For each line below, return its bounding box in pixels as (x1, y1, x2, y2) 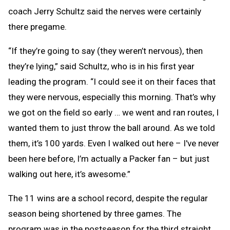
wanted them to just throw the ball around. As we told (8, 122, 215, 133)
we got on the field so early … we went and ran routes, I (8, 107, 219, 118)
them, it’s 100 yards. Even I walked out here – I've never (8, 138, 219, 148)
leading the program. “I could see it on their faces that (8, 76, 216, 87)
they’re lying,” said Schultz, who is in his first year (8, 61, 195, 71)
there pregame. (8, 21, 69, 32)
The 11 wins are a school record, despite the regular (8, 193, 208, 203)
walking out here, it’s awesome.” (8, 168, 135, 179)
